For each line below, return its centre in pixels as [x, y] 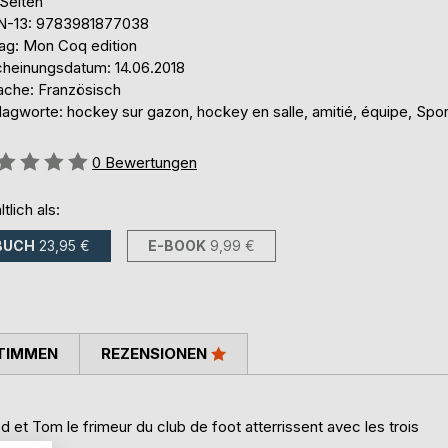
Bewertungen [151, 162]
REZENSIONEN [156, 354]
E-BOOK [177, 246]
